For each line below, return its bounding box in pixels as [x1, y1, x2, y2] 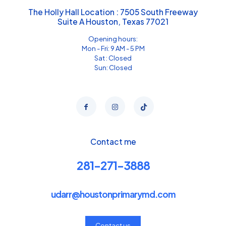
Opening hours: [88, 35, 138, 43]
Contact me [90, 137, 136, 146]
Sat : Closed [94, 54, 132, 62]
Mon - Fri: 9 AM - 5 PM [81, 44, 145, 52]
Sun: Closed [94, 64, 132, 72]
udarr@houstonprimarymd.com [50, 189, 176, 200]
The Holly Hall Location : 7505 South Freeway [28, 7, 198, 17]
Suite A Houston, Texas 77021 [58, 17, 168, 26]
